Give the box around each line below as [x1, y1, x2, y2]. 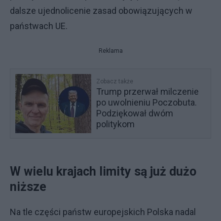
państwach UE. [10, 21, 70, 31]
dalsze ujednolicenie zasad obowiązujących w [10, 5, 192, 16]
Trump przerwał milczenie [96, 86, 199, 97]
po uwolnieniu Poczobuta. [96, 97, 197, 108]
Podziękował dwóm [96, 108, 174, 118]
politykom [96, 119, 135, 129]
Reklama [98, 47, 123, 54]
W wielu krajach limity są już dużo [10, 164, 196, 179]
